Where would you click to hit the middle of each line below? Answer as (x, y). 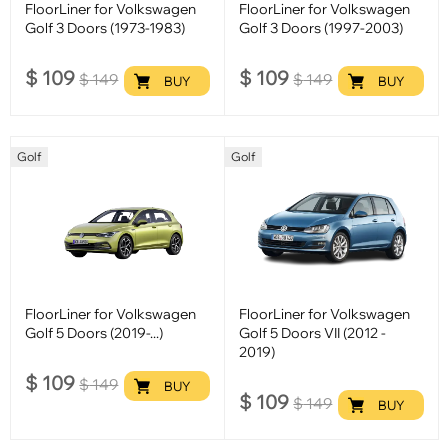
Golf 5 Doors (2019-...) (94, 333)
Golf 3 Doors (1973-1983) (105, 28)
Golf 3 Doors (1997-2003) (321, 28)
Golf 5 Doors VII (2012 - (313, 333)
